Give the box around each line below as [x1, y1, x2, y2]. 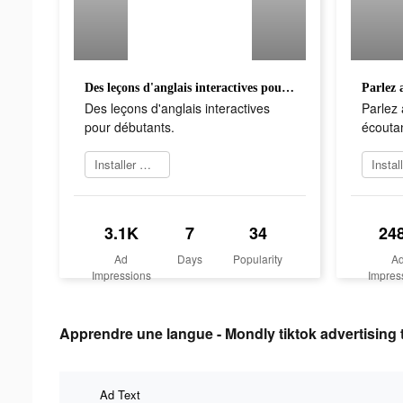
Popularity [233, 250, 283, 266]
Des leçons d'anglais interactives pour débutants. [282, 80, 294, 94]
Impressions [91, 266, 151, 282]
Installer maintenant [139, 155, 151, 173]
